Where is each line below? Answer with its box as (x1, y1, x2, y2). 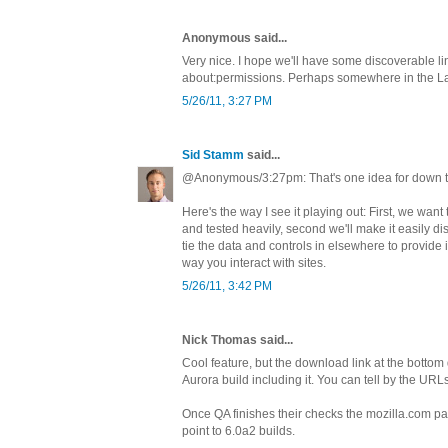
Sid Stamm (182, 147, 244, 162)
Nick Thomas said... (182, 332, 293, 347)
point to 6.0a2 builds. (182, 423, 295, 438)
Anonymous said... (182, 30, 287, 45)
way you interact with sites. (182, 255, 326, 270)
